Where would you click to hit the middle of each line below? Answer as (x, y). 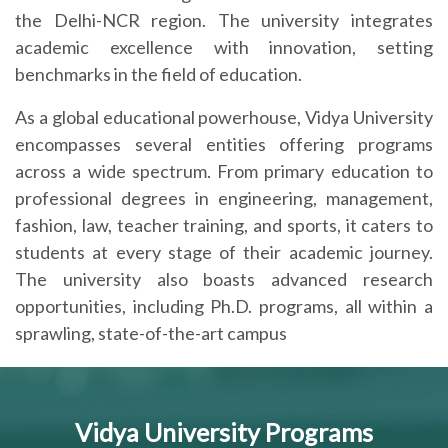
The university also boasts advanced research (224, 278)
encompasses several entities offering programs (224, 143)
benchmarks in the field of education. (158, 73)
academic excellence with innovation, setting (224, 46)
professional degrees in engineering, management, (224, 197)
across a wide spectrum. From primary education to (224, 170)
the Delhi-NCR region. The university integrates (224, 19)
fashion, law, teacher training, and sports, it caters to (224, 224)
